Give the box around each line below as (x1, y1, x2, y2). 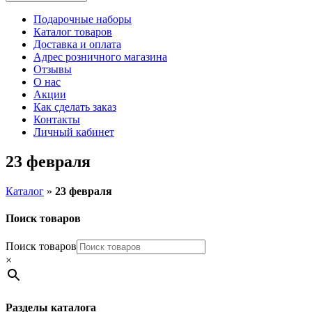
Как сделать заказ (33, 101, 116, 113)
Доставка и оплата (33, 38, 121, 50)
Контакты (33, 114, 80, 125)
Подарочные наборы (33, 13, 132, 25)
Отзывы (33, 63, 72, 75)
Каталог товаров (33, 26, 112, 38)
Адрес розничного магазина (33, 51, 167, 63)
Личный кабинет (33, 126, 114, 138)
